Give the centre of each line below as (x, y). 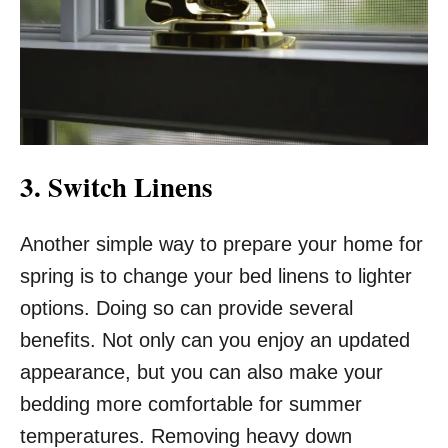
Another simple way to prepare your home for (221, 244)
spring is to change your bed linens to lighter (216, 276)
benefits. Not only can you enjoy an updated (215, 340)
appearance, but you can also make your (201, 372)
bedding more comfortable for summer (191, 404)
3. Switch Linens (116, 187)
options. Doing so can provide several (186, 308)
